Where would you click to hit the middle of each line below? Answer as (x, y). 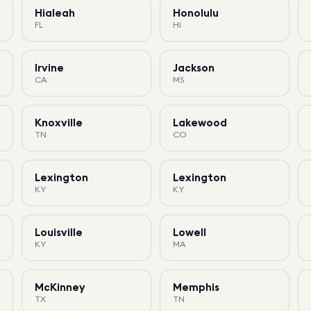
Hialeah (54, 12)
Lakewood (200, 122)
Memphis (196, 287)
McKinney (60, 287)
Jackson (193, 67)
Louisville (58, 232)
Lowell (189, 232)
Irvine (49, 67)
